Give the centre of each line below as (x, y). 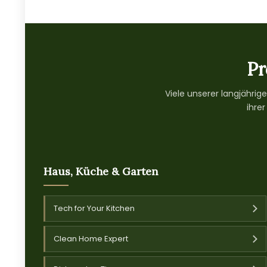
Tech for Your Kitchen (94, 208)
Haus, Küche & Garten (100, 171)
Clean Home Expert (91, 238)
